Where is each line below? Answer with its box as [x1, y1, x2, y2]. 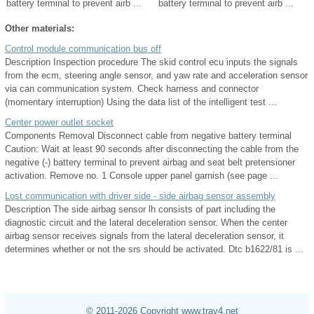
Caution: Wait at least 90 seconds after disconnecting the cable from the [5, 143, 299, 154]
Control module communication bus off [5, 43, 161, 54]
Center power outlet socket [5, 116, 114, 128]
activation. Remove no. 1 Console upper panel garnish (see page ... [5, 170, 278, 181]
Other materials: [5, 22, 74, 34]
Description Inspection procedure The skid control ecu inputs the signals [5, 56, 298, 67]
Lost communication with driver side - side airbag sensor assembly [5, 190, 275, 201]
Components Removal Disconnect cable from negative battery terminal [5, 130, 292, 141]
